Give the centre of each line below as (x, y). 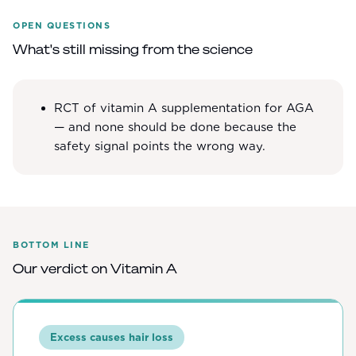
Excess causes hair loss (112, 337)
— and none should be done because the (175, 127)
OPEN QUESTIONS (62, 25)
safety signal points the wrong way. (160, 146)
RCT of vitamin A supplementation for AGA (184, 108)
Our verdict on (62, 270)
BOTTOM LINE (51, 245)
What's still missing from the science (133, 51)
